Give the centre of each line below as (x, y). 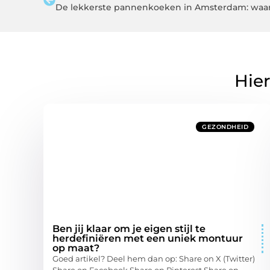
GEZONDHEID (225, 127)
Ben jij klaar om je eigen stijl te (129, 228)
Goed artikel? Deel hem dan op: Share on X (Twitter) (154, 258)
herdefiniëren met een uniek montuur (148, 238)
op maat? (76, 248)
